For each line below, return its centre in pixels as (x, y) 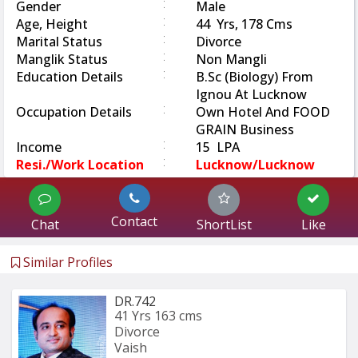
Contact (134, 221)
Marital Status (59, 41)
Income (39, 147)
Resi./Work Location (80, 164)
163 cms (178, 315)
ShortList (224, 224)
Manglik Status (62, 59)
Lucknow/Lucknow (255, 164)
